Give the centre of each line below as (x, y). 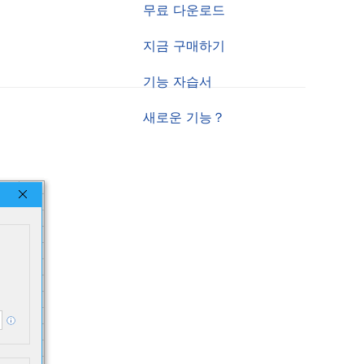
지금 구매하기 (184, 46)
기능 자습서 (178, 82)
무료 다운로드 (184, 10)
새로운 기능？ (184, 117)
